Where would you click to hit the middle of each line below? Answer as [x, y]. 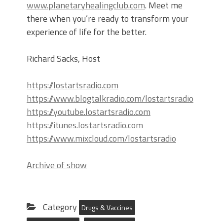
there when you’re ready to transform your [108, 19]
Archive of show [57, 165]
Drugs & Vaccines [107, 208]
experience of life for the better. [87, 32]
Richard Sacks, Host [63, 59]
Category [60, 207]
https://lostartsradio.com [73, 85]
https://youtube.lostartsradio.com [89, 112]
